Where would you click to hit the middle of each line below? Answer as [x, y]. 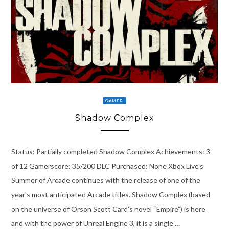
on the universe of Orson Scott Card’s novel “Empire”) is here [108, 209]
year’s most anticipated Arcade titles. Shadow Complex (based [110, 194]
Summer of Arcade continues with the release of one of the [106, 180]
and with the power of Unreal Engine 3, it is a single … [95, 223]
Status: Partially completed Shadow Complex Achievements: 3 [110, 151]
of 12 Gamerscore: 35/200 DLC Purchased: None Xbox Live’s [107, 166]
